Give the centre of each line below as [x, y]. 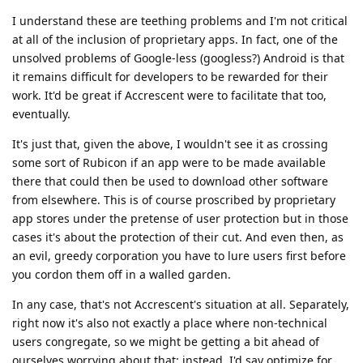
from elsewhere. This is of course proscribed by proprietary [174, 200]
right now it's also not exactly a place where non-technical [170, 323]
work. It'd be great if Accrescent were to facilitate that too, [169, 96]
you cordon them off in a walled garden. [122, 275]
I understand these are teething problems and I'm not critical [180, 21]
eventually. [41, 114]
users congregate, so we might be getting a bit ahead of [166, 342]
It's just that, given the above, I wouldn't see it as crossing [170, 144]
